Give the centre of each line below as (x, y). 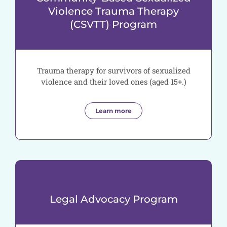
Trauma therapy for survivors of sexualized (113, 71)
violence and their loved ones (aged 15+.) (113, 82)
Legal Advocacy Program (113, 199)
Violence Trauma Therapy (113, 11)
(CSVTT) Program (113, 25)
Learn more (113, 111)
